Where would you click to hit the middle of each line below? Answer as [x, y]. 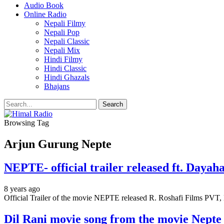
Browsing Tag [26, 123]
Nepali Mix [62, 50]
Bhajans [57, 86]
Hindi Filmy [63, 59]
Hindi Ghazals [67, 77]
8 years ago [22, 188]
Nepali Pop [62, 32]
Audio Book [44, 5]
